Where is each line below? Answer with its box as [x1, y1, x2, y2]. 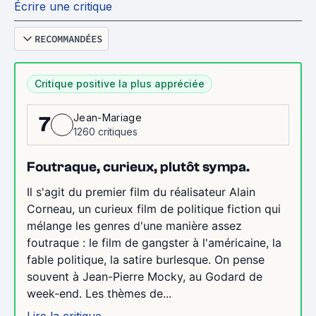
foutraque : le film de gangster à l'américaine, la [27, 236, 281, 250]
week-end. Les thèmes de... [27, 286, 171, 300]
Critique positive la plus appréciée [35, 78, 205, 90]
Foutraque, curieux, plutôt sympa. [27, 159, 250, 175]
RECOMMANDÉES [35, 32, 102, 45]
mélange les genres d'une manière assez [27, 219, 242, 233]
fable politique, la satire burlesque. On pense [27, 253, 265, 267]
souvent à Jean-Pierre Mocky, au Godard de [27, 269, 262, 284]
